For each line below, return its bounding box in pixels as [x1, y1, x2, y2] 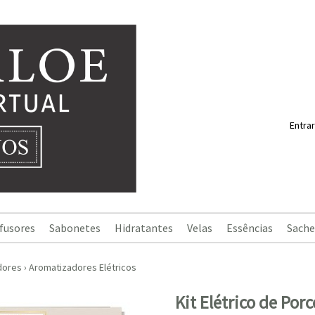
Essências [226, 221, 273, 235]
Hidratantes [115, 221, 173, 235]
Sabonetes [49, 221, 101, 235]
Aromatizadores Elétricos [29, 261, 136, 274]
